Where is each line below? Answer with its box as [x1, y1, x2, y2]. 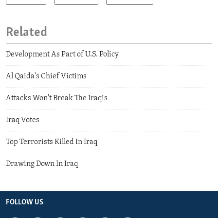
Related [6, 26, 47, 40]
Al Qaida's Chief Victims [6, 72, 87, 80]
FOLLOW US [6, 198, 43, 206]
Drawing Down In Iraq [6, 160, 78, 168]
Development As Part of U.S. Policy [6, 50, 119, 58]
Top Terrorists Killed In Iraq [6, 138, 97, 146]
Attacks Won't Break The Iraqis [6, 94, 108, 102]
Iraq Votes [6, 116, 39, 124]
